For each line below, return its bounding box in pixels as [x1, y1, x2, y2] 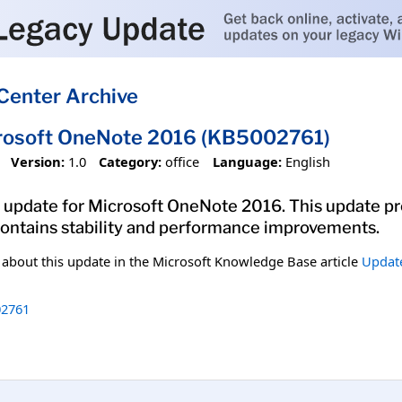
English [284, 152, 330, 170]
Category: [99, 152, 162, 170]
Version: [10, 152, 65, 170]
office [165, 152, 200, 170]
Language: [212, 152, 282, 170]
